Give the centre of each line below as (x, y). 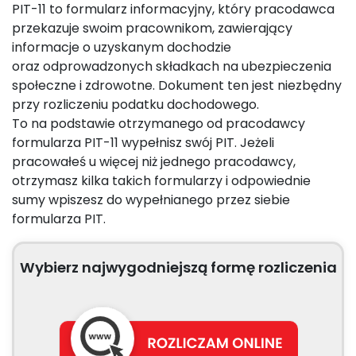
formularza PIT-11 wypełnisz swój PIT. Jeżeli (143, 143)
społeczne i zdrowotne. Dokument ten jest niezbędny (177, 85)
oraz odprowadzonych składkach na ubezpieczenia (172, 66)
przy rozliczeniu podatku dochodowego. (135, 104)
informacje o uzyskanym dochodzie (122, 47)
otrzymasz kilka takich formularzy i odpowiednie (161, 181)
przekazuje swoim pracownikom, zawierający (152, 28)
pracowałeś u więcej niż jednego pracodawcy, (154, 162)
